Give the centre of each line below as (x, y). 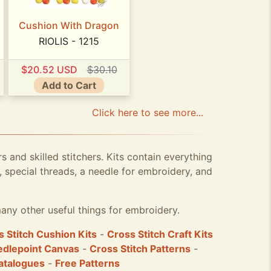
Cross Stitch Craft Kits (160, 234)
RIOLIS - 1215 (69, 41)
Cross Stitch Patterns (140, 249)
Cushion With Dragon (69, 26)
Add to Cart (69, 85)
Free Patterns (87, 263)
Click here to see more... (148, 113)
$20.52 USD (49, 69)
